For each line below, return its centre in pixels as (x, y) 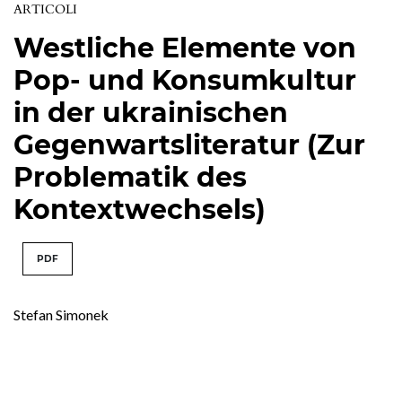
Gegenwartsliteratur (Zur (189, 144)
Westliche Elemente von (185, 48)
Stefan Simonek (61, 314)
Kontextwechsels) (140, 209)
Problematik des (130, 177)
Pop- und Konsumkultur (185, 80)
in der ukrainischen (151, 112)
